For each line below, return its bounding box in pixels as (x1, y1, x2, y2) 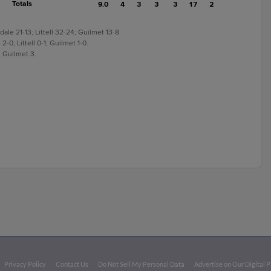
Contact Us (56, 260, 89, 268)
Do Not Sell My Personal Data (98, 260, 185, 268)
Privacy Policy (4, 260, 47, 268)
